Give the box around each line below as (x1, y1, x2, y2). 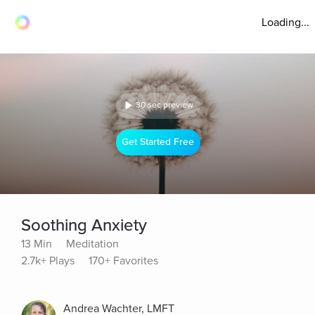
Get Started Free (122, 136, 195, 148)
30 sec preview (136, 100, 193, 110)
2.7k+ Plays (21, 254, 75, 268)
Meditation (66, 237, 119, 251)
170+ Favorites (89, 254, 158, 268)
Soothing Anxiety (21, 215, 147, 236)
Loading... (262, 15, 309, 30)
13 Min (21, 237, 52, 251)
